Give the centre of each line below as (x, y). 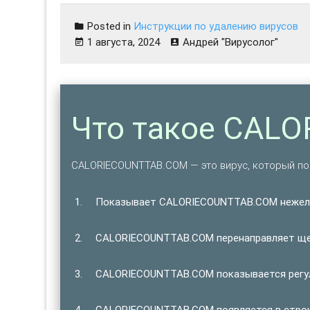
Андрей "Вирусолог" (231, 42)
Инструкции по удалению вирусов (216, 26)
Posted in (109, 26)
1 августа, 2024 (124, 42)
